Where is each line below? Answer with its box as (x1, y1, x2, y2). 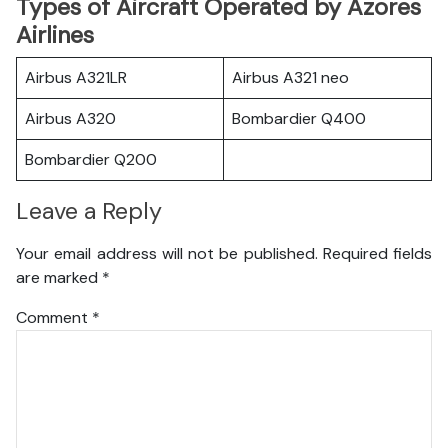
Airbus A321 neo (232, 67, 349, 88)
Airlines (16, 20, 94, 50)
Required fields (322, 242, 432, 264)
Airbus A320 (25, 108, 116, 129)
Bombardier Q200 (25, 149, 157, 170)
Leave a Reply (16, 196, 162, 227)
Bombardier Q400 (232, 108, 366, 129)
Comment (16, 306, 92, 328)
